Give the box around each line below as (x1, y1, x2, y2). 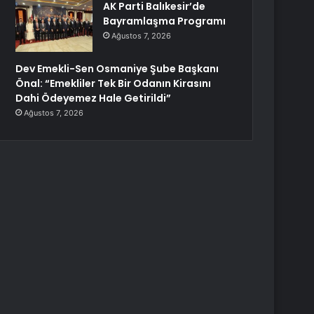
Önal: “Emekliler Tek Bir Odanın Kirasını (15, 76, 212, 90)
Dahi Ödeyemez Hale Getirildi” (15, 91, 172, 105)
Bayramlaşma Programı (103, 14, 226, 28)
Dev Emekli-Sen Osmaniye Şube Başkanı (15, 62, 219, 76)
